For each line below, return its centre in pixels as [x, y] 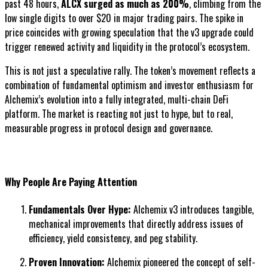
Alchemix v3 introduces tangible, [192, 209]
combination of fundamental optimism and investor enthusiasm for [129, 85]
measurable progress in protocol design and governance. [109, 128]
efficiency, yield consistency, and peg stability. [113, 238]
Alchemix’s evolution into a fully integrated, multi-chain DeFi [117, 99]
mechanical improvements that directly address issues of [136, 223]
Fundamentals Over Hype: [80, 209]
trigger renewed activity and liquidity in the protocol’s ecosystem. [127, 46]
